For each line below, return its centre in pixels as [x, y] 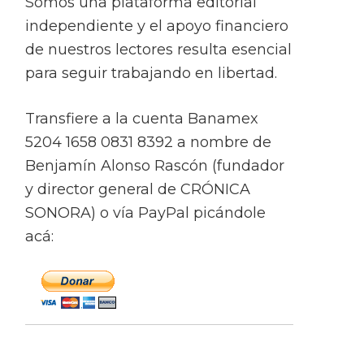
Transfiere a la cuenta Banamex [142, 119]
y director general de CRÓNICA [138, 190]
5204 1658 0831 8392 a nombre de [148, 143]
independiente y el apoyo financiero [157, 26]
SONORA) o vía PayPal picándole [145, 213]
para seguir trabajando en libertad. [151, 74]
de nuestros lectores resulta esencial [158, 50]
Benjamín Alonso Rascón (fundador [155, 166]
